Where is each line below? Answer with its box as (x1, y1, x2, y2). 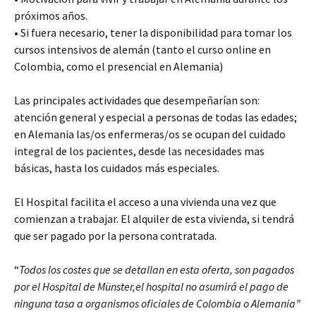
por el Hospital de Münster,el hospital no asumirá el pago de (14, 279, 288, 293)
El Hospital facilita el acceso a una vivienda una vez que (14, 195, 276, 209)
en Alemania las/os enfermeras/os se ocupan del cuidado (14, 127, 286, 141)
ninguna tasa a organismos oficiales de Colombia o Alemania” (14, 296, 300, 310)
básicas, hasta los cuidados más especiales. (14, 161, 219, 175)
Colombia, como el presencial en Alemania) (14, 59, 223, 73)
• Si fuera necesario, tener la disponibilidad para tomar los (14, 25, 292, 39)
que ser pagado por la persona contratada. (14, 229, 217, 243)
